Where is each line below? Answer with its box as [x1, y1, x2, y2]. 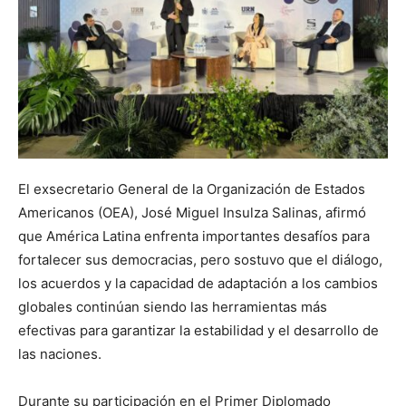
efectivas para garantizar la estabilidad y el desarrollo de [18, 322, 379, 340]
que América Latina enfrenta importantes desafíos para [18, 227, 370, 246]
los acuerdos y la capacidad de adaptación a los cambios [18, 275, 378, 293]
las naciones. [18, 345, 101, 363]
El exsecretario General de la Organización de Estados [18, 180, 365, 198]
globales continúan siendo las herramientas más [18, 298, 327, 316]
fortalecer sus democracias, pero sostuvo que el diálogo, [18, 251, 382, 269]
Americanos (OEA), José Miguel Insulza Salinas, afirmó [18, 204, 366, 222]
